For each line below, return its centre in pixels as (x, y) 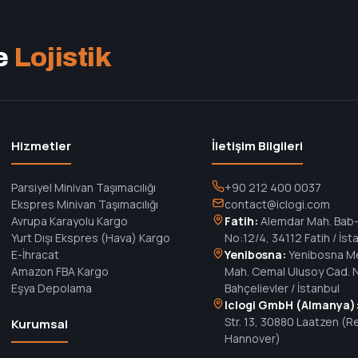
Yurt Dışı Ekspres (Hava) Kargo (90, 238)
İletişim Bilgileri (258, 146)
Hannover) (253, 338)
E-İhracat (35, 255)
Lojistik (62, 57)
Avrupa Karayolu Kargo (69, 221)
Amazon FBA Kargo (60, 271)
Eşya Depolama (51, 288)
